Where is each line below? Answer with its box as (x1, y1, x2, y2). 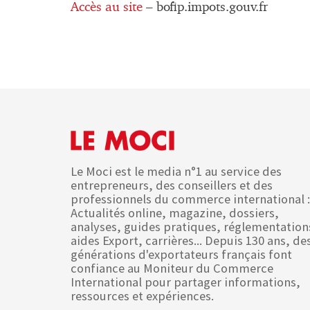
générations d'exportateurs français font (71, 246, 292, 262)
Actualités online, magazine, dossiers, (71, 204, 279, 221)
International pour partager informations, (71, 273, 300, 290)
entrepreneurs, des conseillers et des (71, 176, 273, 193)
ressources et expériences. (71, 287, 214, 304)
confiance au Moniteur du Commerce (71, 259, 273, 276)
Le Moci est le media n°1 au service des (71, 163, 282, 179)
